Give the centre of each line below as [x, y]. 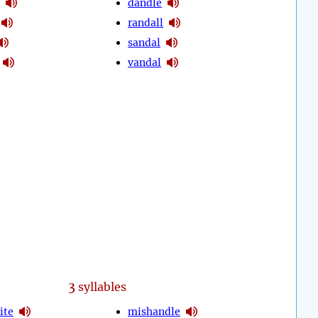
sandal [144, 42]
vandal [145, 62]
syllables [100, 287]
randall [146, 22]
